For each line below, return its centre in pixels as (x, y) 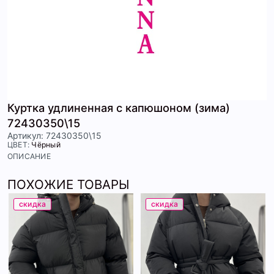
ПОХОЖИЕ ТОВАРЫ (68, 185)
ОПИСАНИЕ (29, 157)
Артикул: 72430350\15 (54, 136)
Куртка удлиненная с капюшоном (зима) (119, 108)
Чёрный (46, 145)
